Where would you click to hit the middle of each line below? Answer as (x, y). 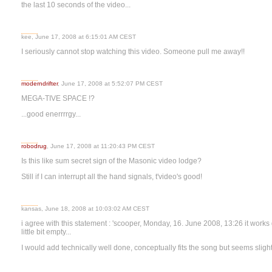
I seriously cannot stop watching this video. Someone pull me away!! (133, 52)
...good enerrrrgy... (51, 114)
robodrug (34, 146)
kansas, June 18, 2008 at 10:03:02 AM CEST (85, 209)
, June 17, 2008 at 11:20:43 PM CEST (101, 146)
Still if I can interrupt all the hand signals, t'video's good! (112, 177)
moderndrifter (39, 83)
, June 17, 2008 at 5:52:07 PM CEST (110, 83)
